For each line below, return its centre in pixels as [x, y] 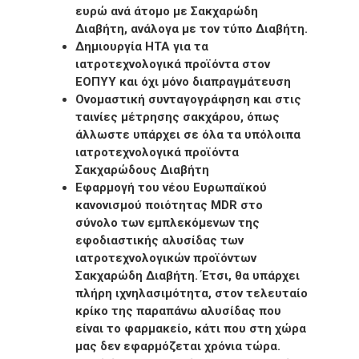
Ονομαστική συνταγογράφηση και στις [188, 99]
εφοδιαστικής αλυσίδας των [159, 240]
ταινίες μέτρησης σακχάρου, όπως [177, 117]
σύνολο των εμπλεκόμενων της [167, 222]
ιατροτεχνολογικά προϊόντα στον [173, 64]
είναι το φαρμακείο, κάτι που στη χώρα [191, 328]
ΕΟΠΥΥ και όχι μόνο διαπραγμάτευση [183, 81]
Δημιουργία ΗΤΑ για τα [142, 46]
